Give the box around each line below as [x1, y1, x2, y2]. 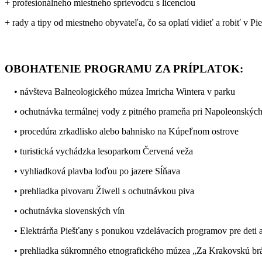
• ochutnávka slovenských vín [5, 205, 125, 216]
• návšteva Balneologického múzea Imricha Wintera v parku [5, 86, 235, 96]
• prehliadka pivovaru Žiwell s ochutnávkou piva [5, 185, 194, 196]
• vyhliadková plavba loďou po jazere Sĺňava [5, 166, 180, 176]
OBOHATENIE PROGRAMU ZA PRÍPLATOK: [5, 63, 243, 75]
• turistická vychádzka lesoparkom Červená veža [5, 146, 193, 156]
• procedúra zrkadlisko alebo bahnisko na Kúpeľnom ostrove [5, 126, 239, 136]
